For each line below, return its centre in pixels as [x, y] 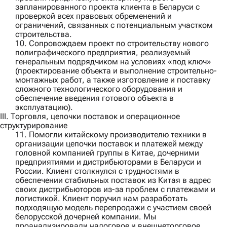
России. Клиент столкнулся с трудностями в [97, 171]
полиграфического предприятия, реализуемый [103, 53]
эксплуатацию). [44, 107]
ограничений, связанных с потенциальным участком [114, 25]
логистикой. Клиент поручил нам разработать [101, 199]
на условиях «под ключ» [165, 62]
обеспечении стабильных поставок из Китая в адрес [113, 180]
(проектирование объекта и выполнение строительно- [116, 71]
